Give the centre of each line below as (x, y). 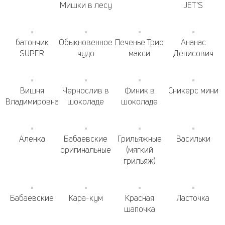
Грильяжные (139, 139)
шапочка (139, 209)
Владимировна (32, 101)
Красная (139, 198)
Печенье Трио (139, 42)
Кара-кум (86, 198)
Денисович (193, 53)
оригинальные (86, 150)
